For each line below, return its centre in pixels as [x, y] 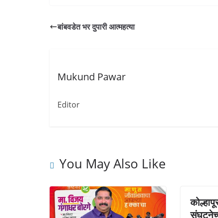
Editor [68, 104]
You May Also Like [113, 164]
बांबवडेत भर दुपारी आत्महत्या [96, 27]
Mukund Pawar [91, 76]
